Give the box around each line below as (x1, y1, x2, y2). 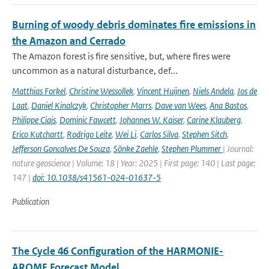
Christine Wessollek (69, 85, 133, 97)
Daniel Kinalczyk (31, 100, 86, 111)
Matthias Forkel (12, 85, 65, 97)
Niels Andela (193, 85, 234, 97)
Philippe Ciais (12, 114, 56, 125)
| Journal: (223, 143, 253, 154)
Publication (12, 196, 49, 207)
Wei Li (115, 128, 136, 140)
